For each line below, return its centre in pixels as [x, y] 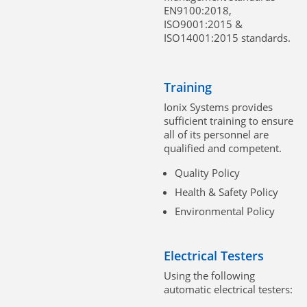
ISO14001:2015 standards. [227, 37]
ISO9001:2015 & [203, 24]
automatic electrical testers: [228, 289]
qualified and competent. [223, 148]
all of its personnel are [216, 134]
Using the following [209, 275]
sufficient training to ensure [229, 120]
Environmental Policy [225, 211]
